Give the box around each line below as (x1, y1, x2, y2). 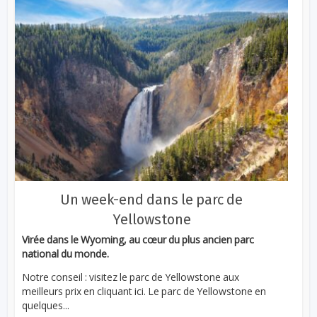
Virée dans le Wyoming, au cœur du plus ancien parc (22, 233, 255, 247)
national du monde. (22, 247, 110, 261)
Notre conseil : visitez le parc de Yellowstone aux (22, 270, 240, 284)
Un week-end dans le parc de (60, 191, 243, 209)
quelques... (22, 299, 70, 313)
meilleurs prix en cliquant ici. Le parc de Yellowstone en (22, 284, 267, 299)
